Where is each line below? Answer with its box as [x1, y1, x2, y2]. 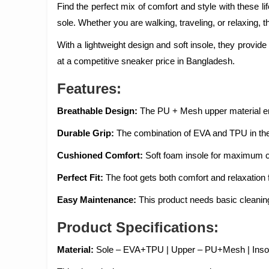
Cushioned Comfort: [57, 150, 143, 160]
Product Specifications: [57, 219, 219, 235]
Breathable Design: [57, 106, 140, 116]
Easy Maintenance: [57, 195, 139, 205]
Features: [57, 80, 121, 97]
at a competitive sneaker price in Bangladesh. [57, 56, 235, 66]
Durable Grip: [57, 128, 114, 138]
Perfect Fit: [57, 172, 106, 183]
